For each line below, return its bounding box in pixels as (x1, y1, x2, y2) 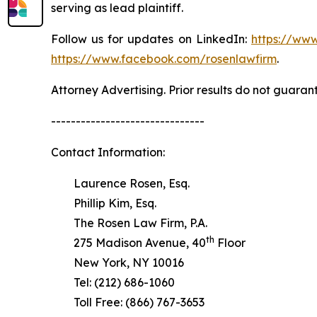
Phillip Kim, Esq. (51, 196, 156, 211)
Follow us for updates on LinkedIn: (51, 32, 251, 47)
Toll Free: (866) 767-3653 (51, 295, 204, 310)
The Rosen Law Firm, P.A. (51, 216, 207, 231)
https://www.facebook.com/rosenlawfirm (51, 52, 277, 67)
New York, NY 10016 (51, 255, 184, 270)
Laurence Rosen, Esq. (51, 176, 190, 191)
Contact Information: (51, 145, 165, 160)
